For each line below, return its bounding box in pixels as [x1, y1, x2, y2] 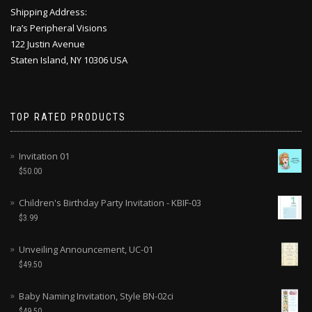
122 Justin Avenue [10, 37, 85, 50]
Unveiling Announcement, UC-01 [19, 242, 153, 256]
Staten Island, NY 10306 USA [10, 53, 127, 66]
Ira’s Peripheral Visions [10, 21, 107, 34]
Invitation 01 [19, 149, 70, 162]
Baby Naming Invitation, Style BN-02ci [19, 289, 173, 302]
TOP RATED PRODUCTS [10, 111, 126, 123]
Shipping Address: [10, 5, 87, 18]
